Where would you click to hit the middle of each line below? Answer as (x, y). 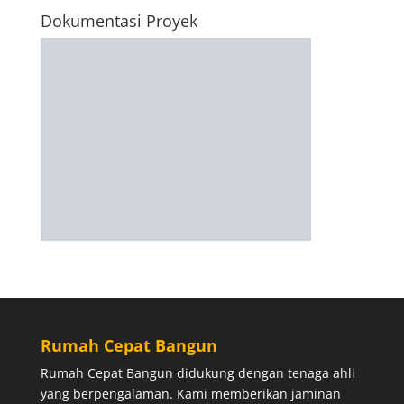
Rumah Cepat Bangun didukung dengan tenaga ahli (197, 373)
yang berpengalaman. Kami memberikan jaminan (190, 394)
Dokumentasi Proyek (119, 21)
